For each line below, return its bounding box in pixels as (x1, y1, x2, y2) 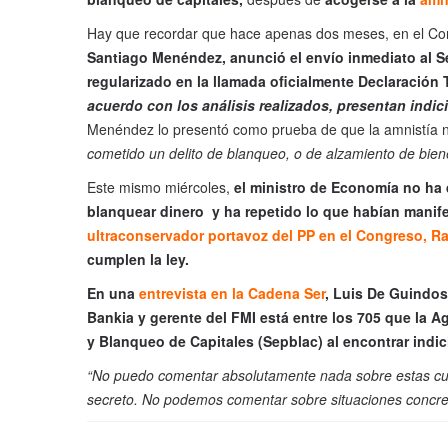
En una (87, 283, 139, 304)
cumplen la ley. (87, 249, 189, 270)
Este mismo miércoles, (87, 177, 234, 198)
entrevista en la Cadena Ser (139, 283, 325, 304)
